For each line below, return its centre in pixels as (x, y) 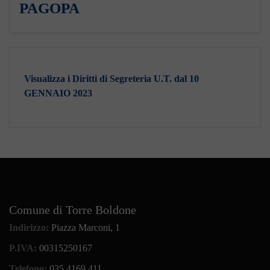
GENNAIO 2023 (58, 93)
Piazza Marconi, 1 (86, 228)
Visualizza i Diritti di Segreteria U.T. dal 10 (111, 79)
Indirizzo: (30, 228)
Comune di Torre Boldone (73, 210)
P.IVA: (24, 248)
